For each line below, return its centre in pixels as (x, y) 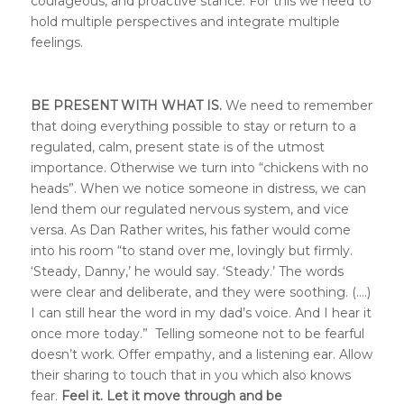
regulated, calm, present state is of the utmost (177, 147)
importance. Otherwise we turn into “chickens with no (199, 168)
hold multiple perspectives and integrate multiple (185, 22)
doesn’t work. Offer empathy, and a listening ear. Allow (201, 354)
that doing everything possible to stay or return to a (193, 126)
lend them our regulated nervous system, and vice (189, 209)
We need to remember (297, 106)
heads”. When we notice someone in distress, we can (198, 188)
